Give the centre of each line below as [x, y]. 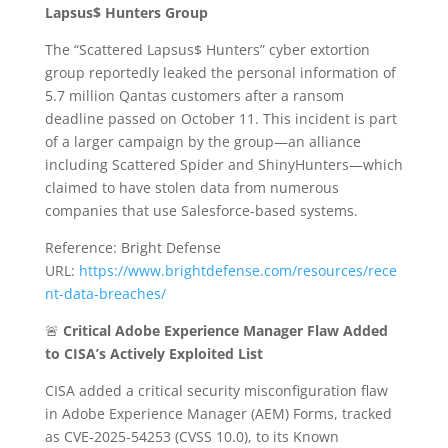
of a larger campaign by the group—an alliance [202, 141]
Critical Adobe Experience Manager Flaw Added [225, 330]
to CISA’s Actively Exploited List [153, 353]
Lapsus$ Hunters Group [126, 12]
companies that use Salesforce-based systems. [201, 210]
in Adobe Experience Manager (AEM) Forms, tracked [218, 413]
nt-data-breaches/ [105, 293]
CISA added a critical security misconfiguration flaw [216, 390]
